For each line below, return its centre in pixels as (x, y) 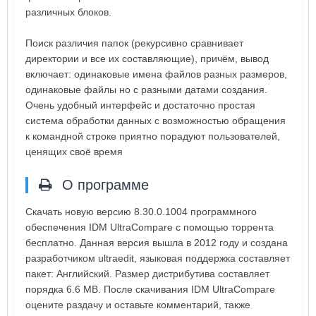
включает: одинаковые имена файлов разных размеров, (156, 74)
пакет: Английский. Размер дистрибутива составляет (147, 273)
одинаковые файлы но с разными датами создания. (146, 89)
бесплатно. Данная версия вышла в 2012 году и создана (157, 242)
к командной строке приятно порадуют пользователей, (153, 136)
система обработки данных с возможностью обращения (156, 120)
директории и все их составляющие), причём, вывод (147, 58)
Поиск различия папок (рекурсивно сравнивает (134, 43)
